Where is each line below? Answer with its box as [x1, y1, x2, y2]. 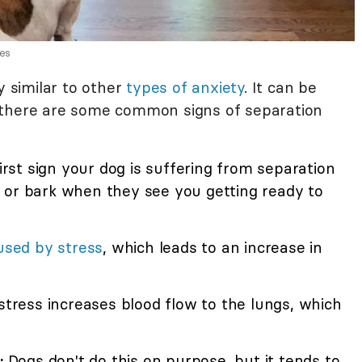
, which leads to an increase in [103, 238, 323, 258]
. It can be [244, 78, 317, 98]
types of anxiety [126, 78, 245, 98]
